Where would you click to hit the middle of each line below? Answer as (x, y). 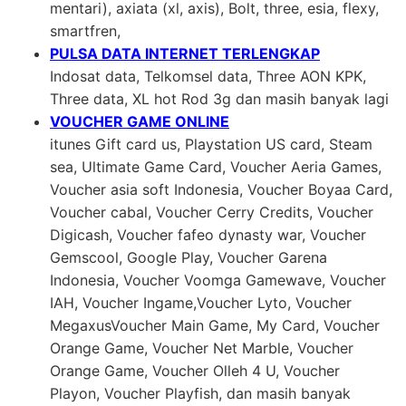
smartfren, (85, 30)
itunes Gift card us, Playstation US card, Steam (211, 144)
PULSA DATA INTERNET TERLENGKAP (185, 53)
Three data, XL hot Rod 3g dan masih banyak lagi (219, 98)
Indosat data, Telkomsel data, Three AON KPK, (208, 76)
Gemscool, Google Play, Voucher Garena (188, 257)
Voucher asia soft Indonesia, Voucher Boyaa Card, (221, 189)
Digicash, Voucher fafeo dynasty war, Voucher (208, 234)
